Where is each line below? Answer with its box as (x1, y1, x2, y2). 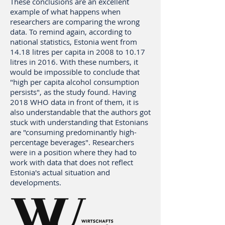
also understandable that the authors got (10, 107, 151, 117)
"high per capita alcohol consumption (10, 77, 139, 87)
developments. (10, 177, 61, 187)
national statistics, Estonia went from (10, 37, 137, 47)
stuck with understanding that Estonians (10, 117, 148, 127)
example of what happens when (10, 7, 121, 17)
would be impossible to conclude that (10, 67, 140, 77)
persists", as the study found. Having (10, 87, 136, 97)
